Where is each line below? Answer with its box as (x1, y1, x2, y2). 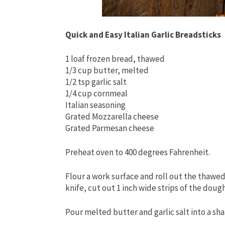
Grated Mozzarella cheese (65, 111, 159, 123)
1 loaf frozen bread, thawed (65, 53, 165, 65)
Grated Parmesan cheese (65, 123, 154, 134)
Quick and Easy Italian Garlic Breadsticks (65, 29, 221, 41)
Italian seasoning (65, 99, 126, 111)
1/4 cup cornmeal (65, 88, 128, 99)
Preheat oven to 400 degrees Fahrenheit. (65, 147, 210, 158)
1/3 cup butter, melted (65, 65, 149, 76)
